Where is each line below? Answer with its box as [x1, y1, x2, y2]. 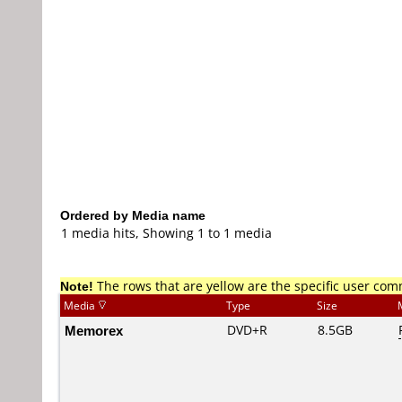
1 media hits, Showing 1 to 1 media [61, 224, 272, 241]
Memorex [65, 321, 123, 339]
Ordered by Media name [60, 206, 205, 223]
